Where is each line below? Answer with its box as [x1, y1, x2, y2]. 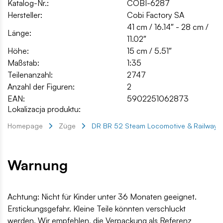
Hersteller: [7, 10, 42, 20]
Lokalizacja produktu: [7, 104, 81, 114]
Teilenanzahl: [7, 70, 53, 80]
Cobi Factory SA [127, 10, 184, 20]
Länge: [7, 28, 31, 38]
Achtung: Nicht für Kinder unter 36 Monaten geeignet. [7, 192, 197, 202]
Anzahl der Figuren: [7, 82, 75, 92]
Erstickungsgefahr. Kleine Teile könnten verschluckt [7, 204, 186, 214]
